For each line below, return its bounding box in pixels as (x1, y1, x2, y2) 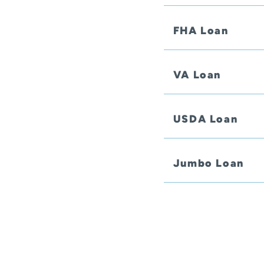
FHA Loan (173, 24, 229, 37)
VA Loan (173, 68, 222, 81)
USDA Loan (173, 113, 238, 126)
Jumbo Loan (173, 157, 244, 170)
